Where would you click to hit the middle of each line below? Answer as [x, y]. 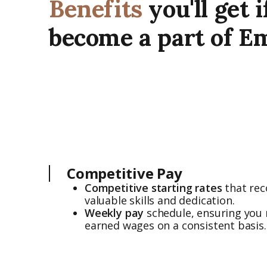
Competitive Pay [125, 173]
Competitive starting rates [153, 188]
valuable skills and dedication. [160, 201]
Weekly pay [114, 213]
